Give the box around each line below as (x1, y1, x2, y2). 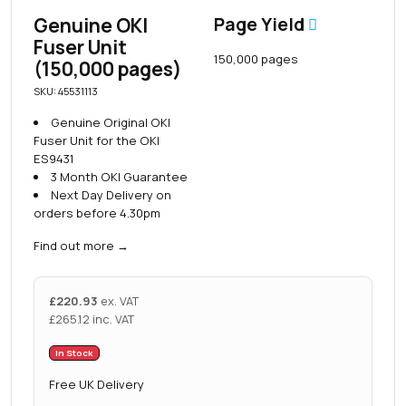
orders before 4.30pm (34, 204, 160, 221)
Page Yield (214, 12, 308, 36)
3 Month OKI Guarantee (50, 168, 188, 185)
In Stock (55, 346, 93, 359)
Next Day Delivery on (50, 186, 171, 203)
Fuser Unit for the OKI (34, 131, 159, 149)
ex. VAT (101, 292, 139, 309)
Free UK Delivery (49, 376, 144, 393)
